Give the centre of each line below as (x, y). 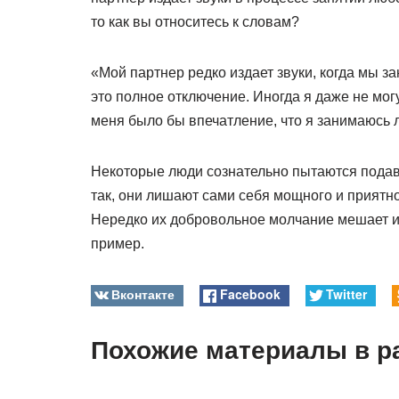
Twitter (346, 294)
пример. (118, 244)
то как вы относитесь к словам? (195, 22)
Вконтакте (143, 294)
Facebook (250, 294)
